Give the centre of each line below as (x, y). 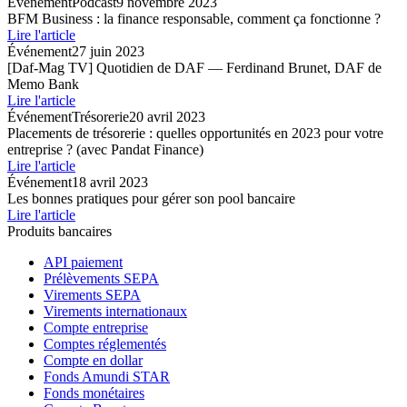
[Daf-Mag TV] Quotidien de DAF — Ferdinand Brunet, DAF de (194, 67)
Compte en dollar (93, 360)
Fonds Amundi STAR (107, 376)
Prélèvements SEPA (101, 278)
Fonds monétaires (94, 392)
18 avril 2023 (110, 182)
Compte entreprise (96, 327)
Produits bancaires (60, 231)
